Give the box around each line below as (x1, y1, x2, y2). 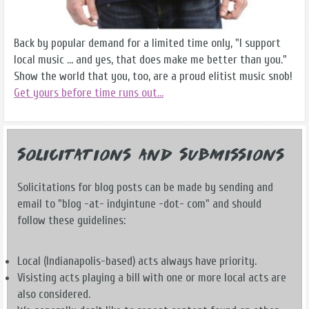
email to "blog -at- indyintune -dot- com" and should (17, 196, 261, 211)
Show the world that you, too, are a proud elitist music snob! (14, 69, 292, 84)
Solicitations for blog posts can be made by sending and (17, 179, 273, 195)
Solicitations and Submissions (17, 150, 284, 164)
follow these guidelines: (17, 212, 126, 228)
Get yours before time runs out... (14, 86, 163, 101)
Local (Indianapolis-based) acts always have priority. (17, 253, 257, 268)
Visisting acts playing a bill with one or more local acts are (17, 270, 286, 285)
